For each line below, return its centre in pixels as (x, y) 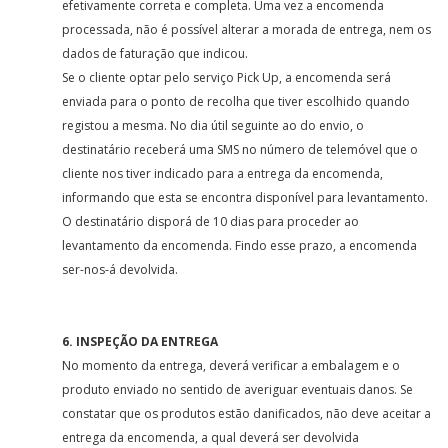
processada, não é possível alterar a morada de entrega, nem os (247, 29)
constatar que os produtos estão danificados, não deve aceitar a (247, 413)
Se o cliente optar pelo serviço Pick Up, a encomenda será (227, 77)
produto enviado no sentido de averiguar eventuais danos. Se (238, 389)
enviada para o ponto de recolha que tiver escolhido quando (236, 101)
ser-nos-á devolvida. (120, 269)
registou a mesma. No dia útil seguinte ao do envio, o (213, 125)
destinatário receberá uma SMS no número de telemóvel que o (240, 149)
